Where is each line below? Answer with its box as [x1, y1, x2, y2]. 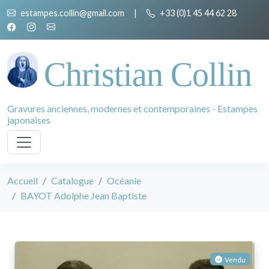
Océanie [107, 175, 141, 186]
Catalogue [51, 175, 94, 186]
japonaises [7, 114, 50, 125]
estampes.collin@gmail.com [20, 8, 124, 18]
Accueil [7, 175, 38, 186]
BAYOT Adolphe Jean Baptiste [20, 190, 147, 201]
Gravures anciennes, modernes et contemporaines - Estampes [7, 103, 258, 114]
